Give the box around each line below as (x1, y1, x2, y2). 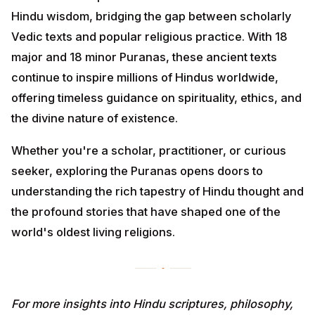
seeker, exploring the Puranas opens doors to (11, 164, 263, 179)
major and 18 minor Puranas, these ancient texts (11, 49, 277, 64)
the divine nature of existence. (11, 110, 178, 125)
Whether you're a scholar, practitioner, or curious (11, 143, 286, 158)
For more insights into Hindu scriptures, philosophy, (11, 297, 293, 311)
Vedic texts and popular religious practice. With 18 (11, 29, 288, 44)
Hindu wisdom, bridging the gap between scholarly (11, 8, 291, 23)
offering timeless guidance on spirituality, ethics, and (11, 90, 302, 105)
